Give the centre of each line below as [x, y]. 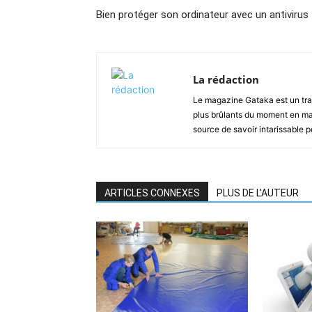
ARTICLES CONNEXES [152, 193]
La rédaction [226, 79]
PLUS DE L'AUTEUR [258, 193]
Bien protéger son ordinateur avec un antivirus [202, 14]
